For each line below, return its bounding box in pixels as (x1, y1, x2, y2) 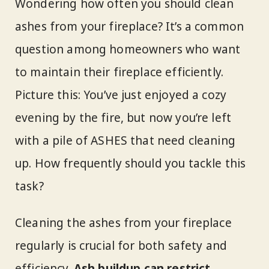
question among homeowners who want (15, 41, 241, 57)
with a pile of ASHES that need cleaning (15, 133, 235, 148)
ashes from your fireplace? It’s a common (15, 19, 244, 34)
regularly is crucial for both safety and (15, 237, 228, 253)
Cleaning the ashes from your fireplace (15, 214, 232, 231)
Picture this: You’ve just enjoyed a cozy (15, 87, 227, 103)
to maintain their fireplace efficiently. (15, 64, 224, 80)
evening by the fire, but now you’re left (15, 110, 232, 125)
